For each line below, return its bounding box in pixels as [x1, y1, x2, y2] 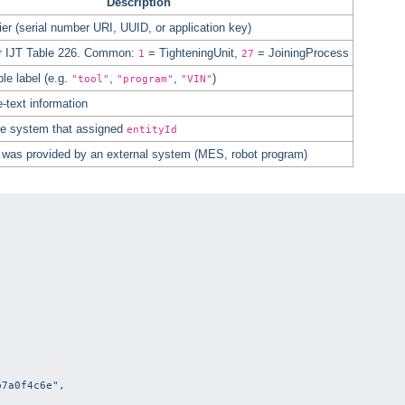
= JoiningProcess [254, 45, 349, 60]
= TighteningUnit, [145, 45, 241, 60]
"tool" [71, 71, 109, 85]
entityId [127, 122, 177, 136]
